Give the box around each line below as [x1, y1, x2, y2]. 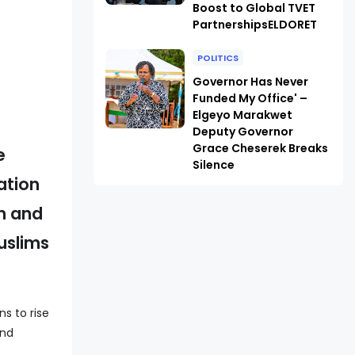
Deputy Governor [192, 124, 293, 139]
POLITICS [197, 52, 239, 64]
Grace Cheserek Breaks [192, 140, 328, 156]
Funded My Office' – [192, 90, 307, 106]
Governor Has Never [192, 74, 308, 90]
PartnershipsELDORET [192, 17, 317, 32]
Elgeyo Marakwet [192, 107, 292, 123]
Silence [192, 157, 235, 173]
